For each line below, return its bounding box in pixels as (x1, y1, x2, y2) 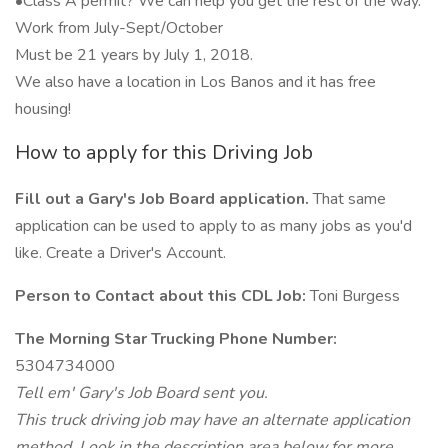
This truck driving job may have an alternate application (15, 409, 410, 431)
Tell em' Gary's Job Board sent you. (15, 382, 268, 404)
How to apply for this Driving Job (15, 139, 313, 166)
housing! (15, 98, 71, 120)
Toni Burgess (306, 285, 400, 307)
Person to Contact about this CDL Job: (15, 285, 306, 307)
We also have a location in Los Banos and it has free (15, 71, 376, 93)
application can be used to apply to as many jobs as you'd (15, 215, 412, 237)
